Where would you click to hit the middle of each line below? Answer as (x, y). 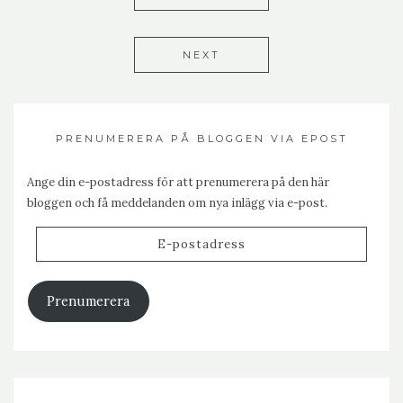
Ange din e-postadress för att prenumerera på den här (178, 182)
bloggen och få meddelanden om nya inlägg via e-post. (177, 202)
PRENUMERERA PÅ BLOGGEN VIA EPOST (201, 138)
